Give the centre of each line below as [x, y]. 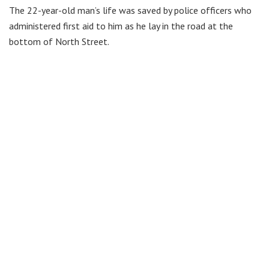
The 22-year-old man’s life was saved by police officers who [130, 10]
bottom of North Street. [59, 41]
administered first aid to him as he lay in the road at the [121, 26]
